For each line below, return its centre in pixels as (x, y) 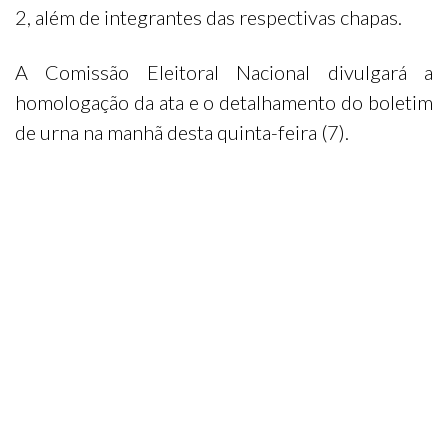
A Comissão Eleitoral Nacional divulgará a (224, 72)
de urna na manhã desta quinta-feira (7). (182, 132)
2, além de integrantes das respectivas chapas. (208, 17)
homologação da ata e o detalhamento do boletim (224, 102)
